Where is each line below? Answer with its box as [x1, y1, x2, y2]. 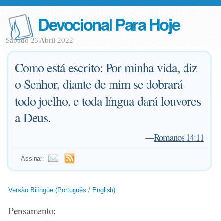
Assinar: [21, 155, 45, 162]
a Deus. [15, 109, 51, 126]
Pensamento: [8, 204, 56, 217]
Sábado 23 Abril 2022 [6, 37, 73, 44]
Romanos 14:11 [153, 131, 204, 143]
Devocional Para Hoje [38, 12, 180, 36]
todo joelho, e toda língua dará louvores [15, 92, 201, 109]
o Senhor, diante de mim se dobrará [15, 75, 183, 92]
